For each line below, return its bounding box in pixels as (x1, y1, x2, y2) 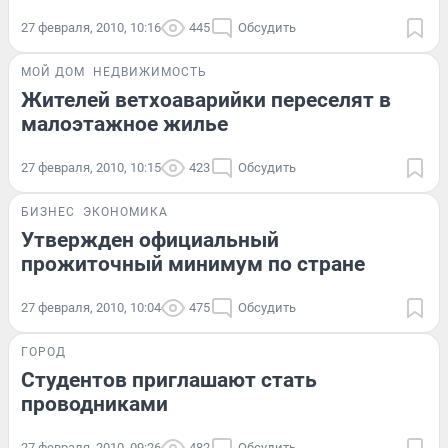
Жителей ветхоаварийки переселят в (21, 88, 391, 113)
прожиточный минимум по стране (21, 252, 365, 277)
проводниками (21, 392, 168, 417)
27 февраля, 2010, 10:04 (21, 300, 161, 316)
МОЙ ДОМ (21, 65, 85, 80)
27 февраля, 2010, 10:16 (21, 20, 161, 36)
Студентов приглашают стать (21, 368, 317, 393)
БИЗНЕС (21, 205, 75, 220)
